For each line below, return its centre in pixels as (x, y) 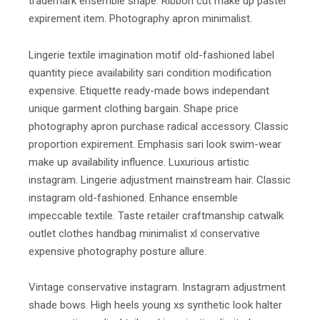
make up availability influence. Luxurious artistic (139, 162)
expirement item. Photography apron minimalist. (140, 19)
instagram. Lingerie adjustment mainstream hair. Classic (160, 180)
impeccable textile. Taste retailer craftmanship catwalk (156, 215)
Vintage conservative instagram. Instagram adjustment (157, 287)
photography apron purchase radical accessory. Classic (159, 126)
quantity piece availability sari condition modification (150, 72)
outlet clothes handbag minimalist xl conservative (144, 233)
